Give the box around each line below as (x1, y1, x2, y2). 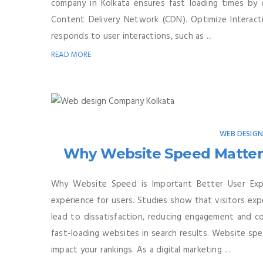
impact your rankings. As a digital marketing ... (51, 243, 230, 258)
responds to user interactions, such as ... (51, 29, 213, 44)
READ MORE (51, 49, 92, 62)
